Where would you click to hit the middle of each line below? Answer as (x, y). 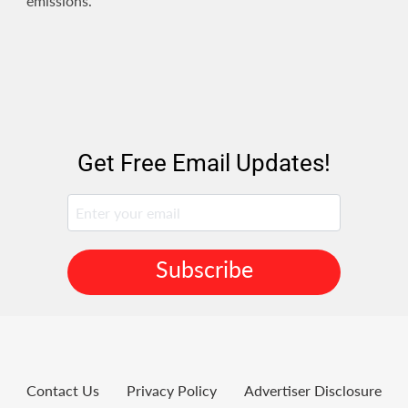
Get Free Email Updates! (204, 163)
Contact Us (63, 390)
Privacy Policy (172, 390)
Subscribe (204, 268)
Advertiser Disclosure (313, 390)
